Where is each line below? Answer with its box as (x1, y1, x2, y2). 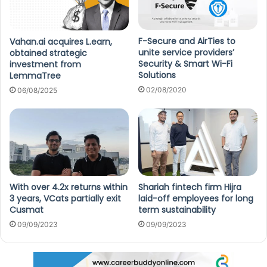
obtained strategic (10, 47, 87, 60)
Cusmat (10, 203, 44, 216)
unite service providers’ (138, 46, 234, 59)
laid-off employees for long (138, 192, 253, 204)
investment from (10, 58, 81, 71)
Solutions (138, 69, 176, 82)
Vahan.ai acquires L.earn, (10, 36, 112, 48)
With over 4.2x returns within (10, 181, 128, 193)
